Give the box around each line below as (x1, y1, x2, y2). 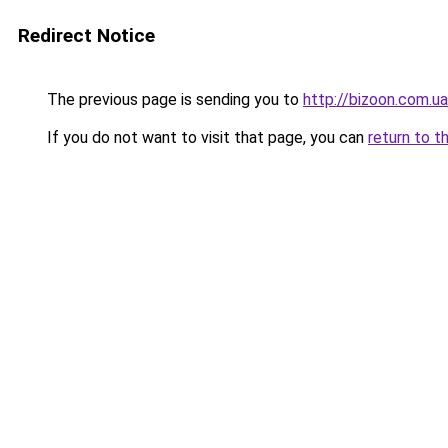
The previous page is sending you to (43, 90, 303, 109)
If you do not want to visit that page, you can (43, 128, 368, 147)
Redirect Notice (18, 24, 155, 47)
